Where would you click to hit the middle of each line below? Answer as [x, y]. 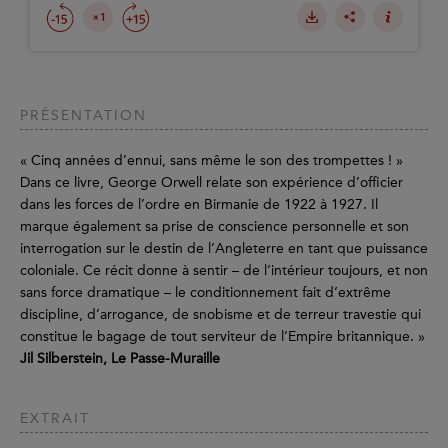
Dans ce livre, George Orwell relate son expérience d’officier [211, 183]
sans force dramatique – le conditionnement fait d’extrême [205, 293]
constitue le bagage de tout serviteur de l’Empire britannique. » [222, 337]
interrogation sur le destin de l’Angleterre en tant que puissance [224, 249]
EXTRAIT [55, 419]
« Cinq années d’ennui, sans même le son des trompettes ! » [211, 161]
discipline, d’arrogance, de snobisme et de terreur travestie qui [220, 315]
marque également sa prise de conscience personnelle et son [214, 227]
